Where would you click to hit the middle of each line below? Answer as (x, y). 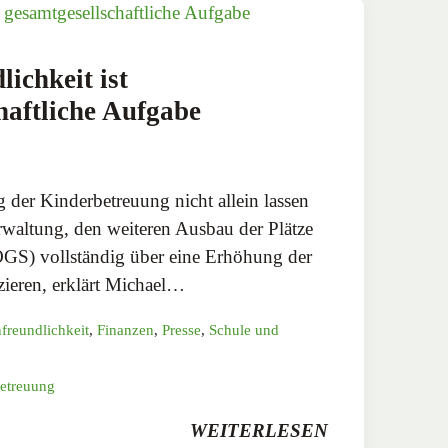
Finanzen (125, 329)
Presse (181, 329)
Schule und (244, 329)
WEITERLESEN (259, 430)
